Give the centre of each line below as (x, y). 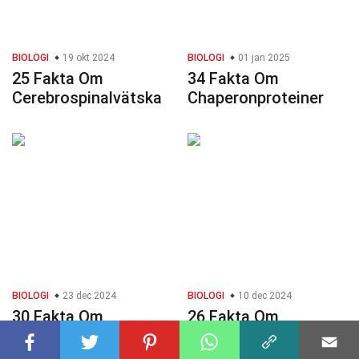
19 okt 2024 (87, 58)
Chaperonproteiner (256, 98)
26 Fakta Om (233, 317)
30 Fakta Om (58, 317)
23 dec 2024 (88, 296)
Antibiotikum (234, 336)
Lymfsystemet (65, 336)
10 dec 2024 (264, 296)
